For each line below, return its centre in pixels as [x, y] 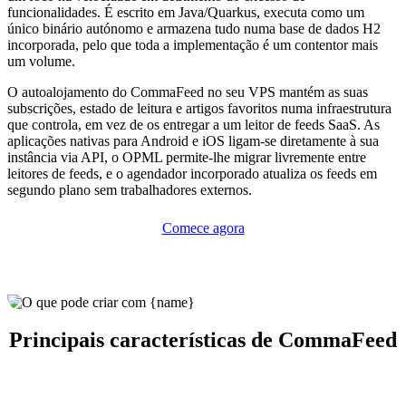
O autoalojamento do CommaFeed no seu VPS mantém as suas [188, 92]
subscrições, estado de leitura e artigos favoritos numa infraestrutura [199, 108]
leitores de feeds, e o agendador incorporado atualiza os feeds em [192, 173]
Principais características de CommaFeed [203, 340]
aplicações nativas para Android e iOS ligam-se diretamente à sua [193, 140]
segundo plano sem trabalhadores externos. [130, 189]
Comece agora [203, 227]
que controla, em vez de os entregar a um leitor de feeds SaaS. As [193, 124]
